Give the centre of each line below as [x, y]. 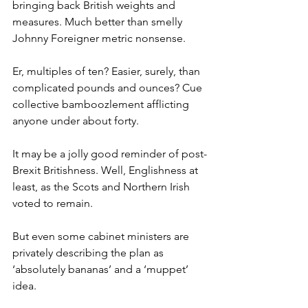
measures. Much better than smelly [99, 22]
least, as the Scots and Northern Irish [102, 187]
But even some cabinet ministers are [102, 236]
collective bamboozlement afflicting [102, 104]
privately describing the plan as [89, 253]
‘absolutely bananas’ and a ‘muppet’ [102, 269]
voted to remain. [53, 203]
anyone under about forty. [76, 121]
